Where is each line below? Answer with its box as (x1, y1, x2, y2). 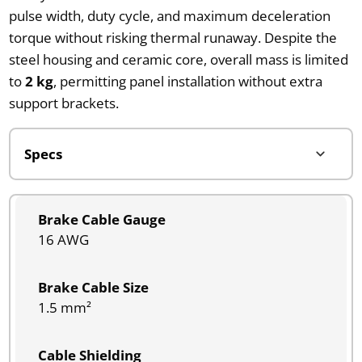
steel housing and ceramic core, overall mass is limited (8, 49, 348, 69)
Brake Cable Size (37, 277, 149, 297)
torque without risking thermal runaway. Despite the (8, 27, 337, 47)
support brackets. (8, 93, 119, 112)
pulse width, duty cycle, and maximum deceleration (8, 6, 330, 25)
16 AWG (37, 229, 89, 249)
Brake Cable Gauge (37, 209, 166, 229)
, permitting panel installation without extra (53, 71, 322, 90)
